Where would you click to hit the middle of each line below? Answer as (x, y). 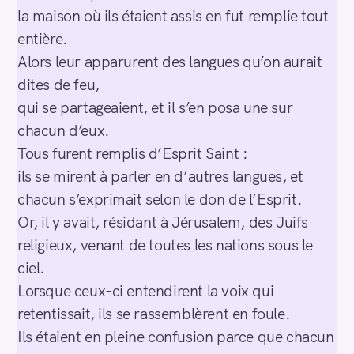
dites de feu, (58, 85)
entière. (43, 39)
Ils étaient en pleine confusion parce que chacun (176, 337)
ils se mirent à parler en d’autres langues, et (160, 176)
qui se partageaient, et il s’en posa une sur (155, 107)
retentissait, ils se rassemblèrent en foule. (154, 314)
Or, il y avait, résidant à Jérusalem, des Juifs (163, 222)
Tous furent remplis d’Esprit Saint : (133, 153)
